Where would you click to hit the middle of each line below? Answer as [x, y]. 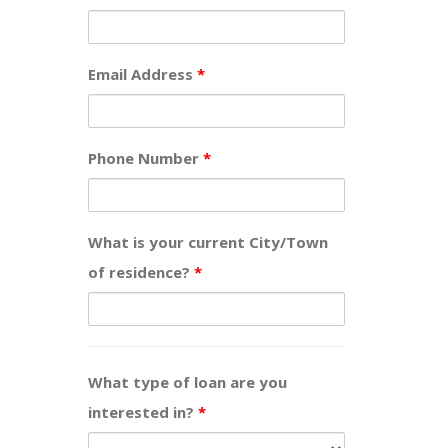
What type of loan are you [188, 382]
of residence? [141, 272]
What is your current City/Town [208, 242]
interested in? [143, 412]
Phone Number [146, 158]
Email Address [143, 74]
